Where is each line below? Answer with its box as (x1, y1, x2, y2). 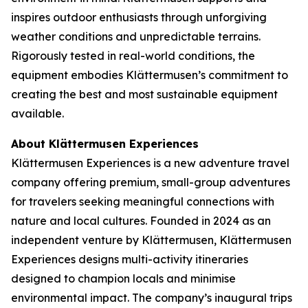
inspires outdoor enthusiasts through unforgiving (11, 10, 267, 24)
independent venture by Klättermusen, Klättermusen (11, 233, 291, 247)
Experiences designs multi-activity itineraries (11, 252, 248, 266)
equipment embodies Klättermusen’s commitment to (11, 68, 288, 82)
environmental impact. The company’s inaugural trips (11, 291, 292, 305)
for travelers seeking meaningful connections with (11, 195, 274, 208)
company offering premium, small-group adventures (11, 175, 290, 189)
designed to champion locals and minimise (11, 272, 236, 285)
